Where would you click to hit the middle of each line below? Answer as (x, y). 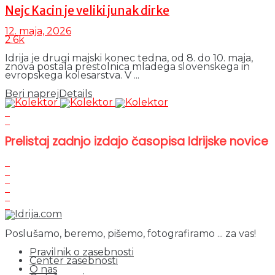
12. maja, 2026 (38, 31)
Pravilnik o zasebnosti (82, 252)
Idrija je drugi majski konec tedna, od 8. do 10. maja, (129, 58)
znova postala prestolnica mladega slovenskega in (127, 67)
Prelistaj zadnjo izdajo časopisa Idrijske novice (137, 142)
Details (76, 94)
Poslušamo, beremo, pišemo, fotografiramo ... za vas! (130, 233)
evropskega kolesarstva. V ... (72, 76)
